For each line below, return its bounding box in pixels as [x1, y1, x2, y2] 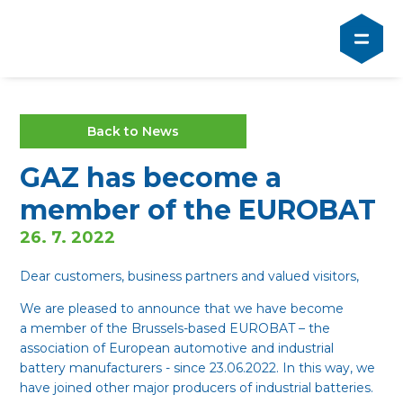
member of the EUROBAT [20, 193, 377, 227]
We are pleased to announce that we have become [20, 300, 345, 317]
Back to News [87, 123, 180, 139]
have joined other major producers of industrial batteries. [20, 380, 378, 396]
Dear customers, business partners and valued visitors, [20, 268, 360, 284]
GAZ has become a [20, 161, 282, 194]
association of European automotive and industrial [20, 340, 335, 356]
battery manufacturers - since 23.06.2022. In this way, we [20, 360, 376, 376]
